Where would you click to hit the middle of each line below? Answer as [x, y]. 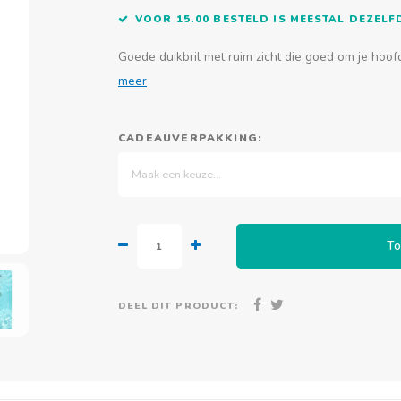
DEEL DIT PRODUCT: [178, 305]
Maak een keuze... [176, 174]
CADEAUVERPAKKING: [191, 138]
